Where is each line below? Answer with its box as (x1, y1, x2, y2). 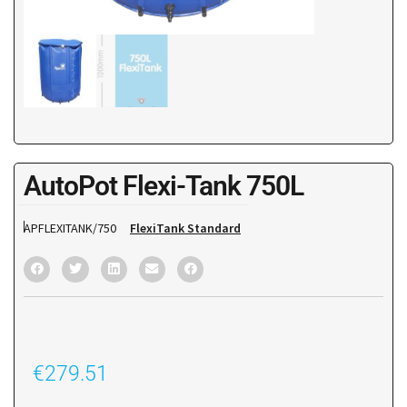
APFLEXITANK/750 (24, 219, 116, 236)
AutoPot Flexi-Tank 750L (24, 169, 303, 202)
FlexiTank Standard (130, 219, 241, 236)
